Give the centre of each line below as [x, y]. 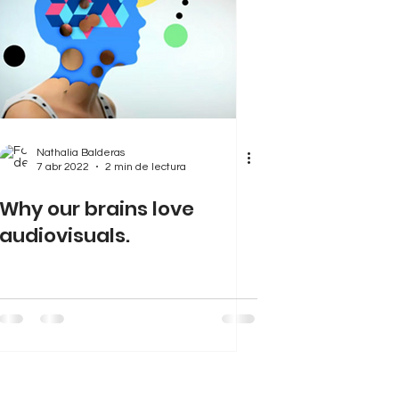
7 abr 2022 [63, 167]
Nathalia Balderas [81, 152]
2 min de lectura [146, 167]
